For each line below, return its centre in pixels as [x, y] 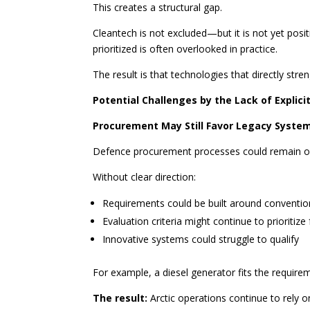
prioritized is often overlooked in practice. [185, 49]
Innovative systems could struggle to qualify [201, 239]
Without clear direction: [145, 177]
